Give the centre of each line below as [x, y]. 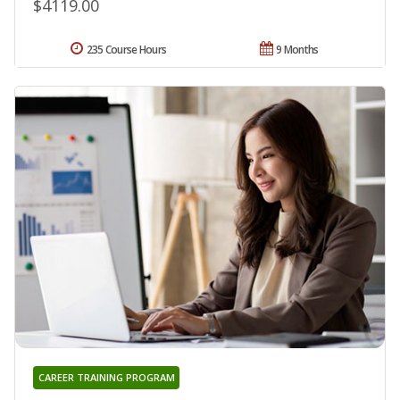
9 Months [297, 49]
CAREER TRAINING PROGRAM [106, 378]
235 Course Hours [126, 49]
